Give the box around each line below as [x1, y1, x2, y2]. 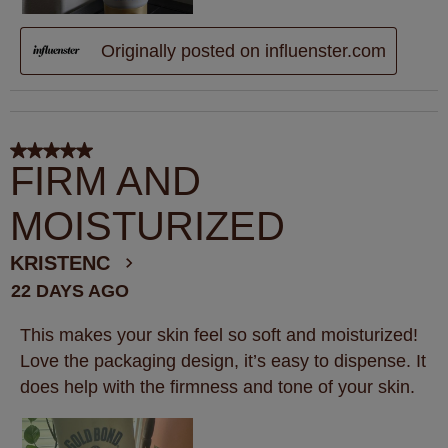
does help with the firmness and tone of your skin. [20, 376, 415, 397]
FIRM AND [10, 158, 201, 203]
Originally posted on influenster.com [101, 41, 386, 62]
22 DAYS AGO [11, 280, 129, 301]
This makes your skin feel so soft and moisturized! [20, 324, 418, 345]
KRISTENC [10, 251, 110, 274]
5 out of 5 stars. [10, 143, 128, 166]
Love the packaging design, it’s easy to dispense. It [20, 350, 426, 371]
